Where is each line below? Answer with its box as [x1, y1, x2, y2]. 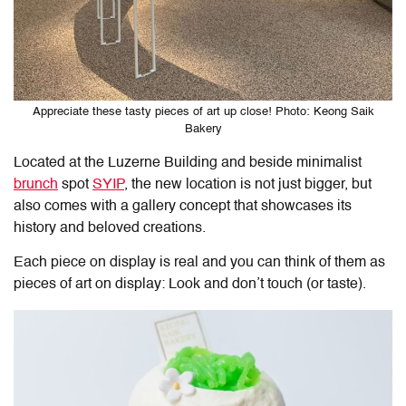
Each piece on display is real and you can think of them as [14, 255, 385, 270]
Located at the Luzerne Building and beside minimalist [14, 155, 362, 170]
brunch [14, 177, 58, 192]
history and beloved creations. [14, 220, 206, 236]
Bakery [184, 122, 222, 135]
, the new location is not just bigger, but [124, 177, 372, 192]
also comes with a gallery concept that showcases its [14, 198, 352, 214]
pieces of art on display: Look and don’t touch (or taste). [14, 276, 366, 292]
